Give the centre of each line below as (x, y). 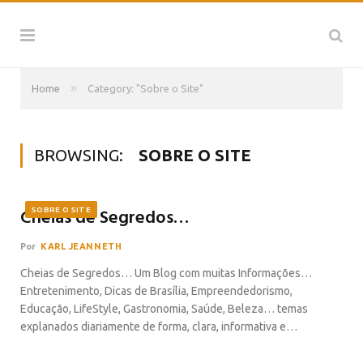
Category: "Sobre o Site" (145, 88)
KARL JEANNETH (81, 246)
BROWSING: (81, 155)
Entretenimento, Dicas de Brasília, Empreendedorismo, (156, 291)
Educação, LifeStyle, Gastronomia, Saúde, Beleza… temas (164, 309)
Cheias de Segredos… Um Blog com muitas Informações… (166, 273)
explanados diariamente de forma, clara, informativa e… (159, 327)
